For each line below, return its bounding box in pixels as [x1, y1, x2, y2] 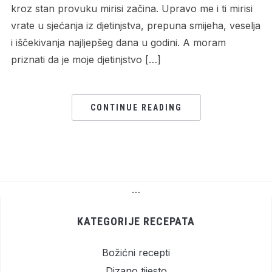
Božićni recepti [102, 246, 170, 259]
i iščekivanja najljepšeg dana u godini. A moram [10, 36, 226, 49]
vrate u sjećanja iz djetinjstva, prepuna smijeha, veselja [10, 19, 260, 32]
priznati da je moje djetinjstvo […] [10, 53, 161, 66]
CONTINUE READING [90, 103, 182, 113]
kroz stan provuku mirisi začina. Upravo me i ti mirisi [10, 2, 253, 15]
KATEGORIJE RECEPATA [77, 215, 195, 228]
